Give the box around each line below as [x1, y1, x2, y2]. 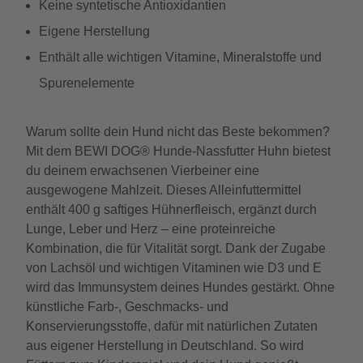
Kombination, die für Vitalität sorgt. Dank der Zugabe [26, 241, 326, 255]
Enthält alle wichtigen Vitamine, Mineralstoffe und [39, 50, 322, 64]
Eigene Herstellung [39, 24, 150, 38]
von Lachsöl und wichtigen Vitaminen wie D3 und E [26, 261, 322, 275]
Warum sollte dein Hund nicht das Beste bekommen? [26, 125, 330, 139]
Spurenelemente [39, 76, 135, 90]
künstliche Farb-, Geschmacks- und [26, 300, 228, 314]
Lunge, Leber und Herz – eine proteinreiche [26, 222, 275, 236]
